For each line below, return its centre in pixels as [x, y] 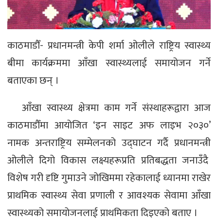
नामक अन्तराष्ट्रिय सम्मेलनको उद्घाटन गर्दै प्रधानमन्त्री [109, 143]
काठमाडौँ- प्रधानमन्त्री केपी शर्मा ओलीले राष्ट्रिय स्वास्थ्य [109, 45]
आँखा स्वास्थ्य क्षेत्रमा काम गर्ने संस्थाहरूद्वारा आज [116, 108]
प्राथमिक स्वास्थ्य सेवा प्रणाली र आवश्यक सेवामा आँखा [109, 195]
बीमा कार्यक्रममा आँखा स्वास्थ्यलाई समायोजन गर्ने [109, 63]
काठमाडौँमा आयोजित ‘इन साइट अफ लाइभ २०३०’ [109, 125]
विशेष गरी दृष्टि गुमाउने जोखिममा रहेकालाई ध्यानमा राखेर [109, 178]
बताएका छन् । [33, 80]
